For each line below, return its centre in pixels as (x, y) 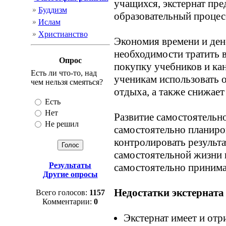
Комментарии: (68, 202)
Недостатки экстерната (169, 193)
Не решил (62, 124)
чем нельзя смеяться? (67, 82)
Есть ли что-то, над (64, 73)
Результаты (70, 165)
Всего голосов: (62, 192)
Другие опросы (70, 174)
